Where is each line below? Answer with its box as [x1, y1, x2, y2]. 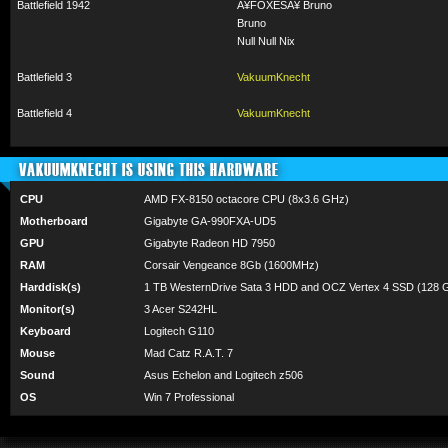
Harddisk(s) [20, 281, 81, 293]
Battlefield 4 [17, 107, 72, 119]
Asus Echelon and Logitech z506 [144, 369, 303, 381]
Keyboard [20, 325, 71, 337]
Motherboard [20, 215, 88, 227]
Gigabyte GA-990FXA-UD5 [144, 215, 276, 227]
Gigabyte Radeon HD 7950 [144, 237, 275, 249]
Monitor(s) [20, 303, 75, 315]
